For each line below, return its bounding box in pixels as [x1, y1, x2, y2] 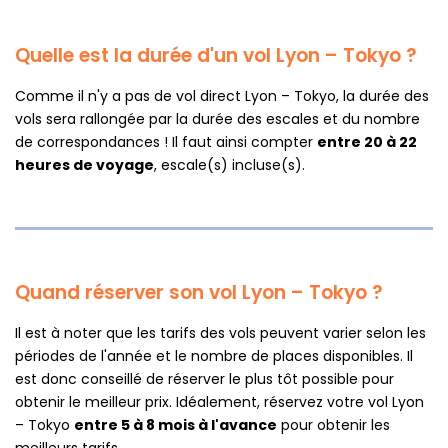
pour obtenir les [277, 415, 390, 436]
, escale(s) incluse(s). [154, 155, 305, 176]
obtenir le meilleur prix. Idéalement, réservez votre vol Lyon [15, 392, 424, 413]
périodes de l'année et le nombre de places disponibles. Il [15, 346, 413, 367]
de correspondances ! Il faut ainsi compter [15, 132, 317, 153]
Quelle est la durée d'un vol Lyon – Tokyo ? [15, 42, 417, 70]
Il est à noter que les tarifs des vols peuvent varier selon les [15, 323, 426, 344]
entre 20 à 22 [317, 132, 417, 153]
